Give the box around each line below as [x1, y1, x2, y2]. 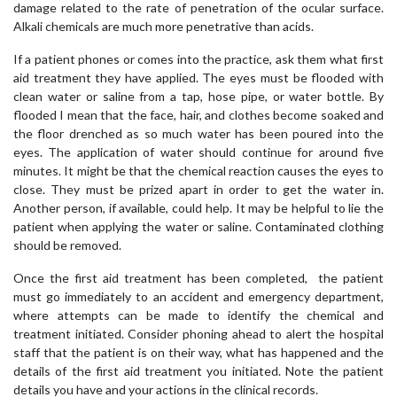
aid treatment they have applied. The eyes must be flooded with [13, 69, 384, 85]
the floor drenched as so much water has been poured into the [13, 125, 384, 141]
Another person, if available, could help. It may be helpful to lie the [13, 199, 384, 215]
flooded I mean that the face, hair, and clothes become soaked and [13, 106, 384, 122]
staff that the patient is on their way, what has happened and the [13, 344, 384, 360]
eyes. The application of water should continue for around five [13, 144, 384, 160]
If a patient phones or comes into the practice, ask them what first [13, 51, 384, 66]
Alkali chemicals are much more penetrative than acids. [13, 18, 314, 34]
